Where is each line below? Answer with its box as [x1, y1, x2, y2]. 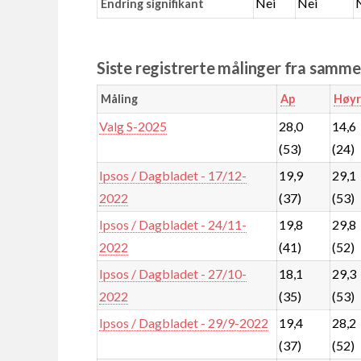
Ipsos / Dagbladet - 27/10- [99, 265, 247, 281]
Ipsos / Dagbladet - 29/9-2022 [99, 314, 269, 330]
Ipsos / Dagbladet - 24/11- [99, 216, 247, 232]
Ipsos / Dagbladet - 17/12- [99, 167, 247, 183]
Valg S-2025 [99, 118, 168, 134]
